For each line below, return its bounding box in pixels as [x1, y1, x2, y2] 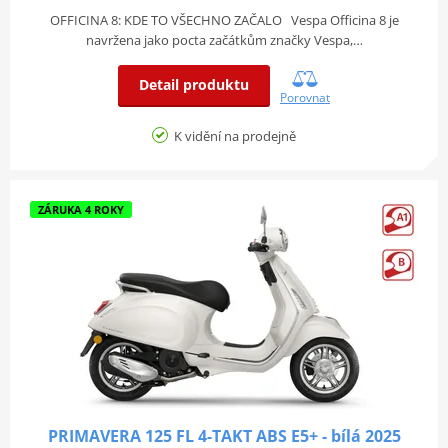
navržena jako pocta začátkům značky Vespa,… [85, 30, 363, 49]
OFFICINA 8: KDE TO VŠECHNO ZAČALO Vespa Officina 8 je [49, 10, 399, 29]
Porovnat [279, 88, 330, 106]
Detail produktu [139, 74, 249, 94]
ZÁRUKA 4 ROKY [37, 201, 124, 217]
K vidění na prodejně [168, 126, 296, 145]
